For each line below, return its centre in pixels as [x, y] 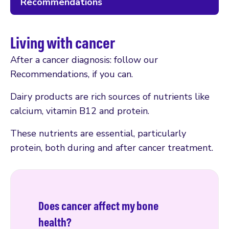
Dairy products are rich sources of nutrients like [110, 96]
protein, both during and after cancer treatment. [112, 147]
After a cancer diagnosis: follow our [84, 60]
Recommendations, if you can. [72, 74]
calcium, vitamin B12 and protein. [80, 111]
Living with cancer [63, 42]
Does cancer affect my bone [98, 205]
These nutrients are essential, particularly [98, 133]
